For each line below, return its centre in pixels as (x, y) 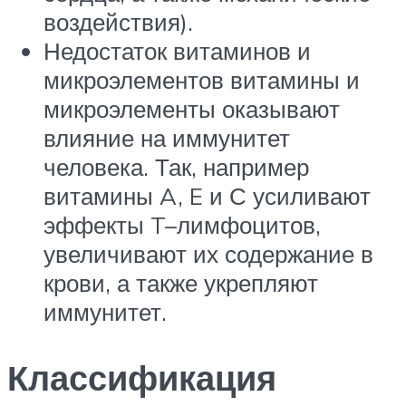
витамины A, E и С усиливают (207, 196)
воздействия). (118, 22)
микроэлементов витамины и (202, 80)
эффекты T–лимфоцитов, (182, 225)
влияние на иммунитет (167, 138)
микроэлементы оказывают (192, 109)
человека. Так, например (176, 167)
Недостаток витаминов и (177, 51)
